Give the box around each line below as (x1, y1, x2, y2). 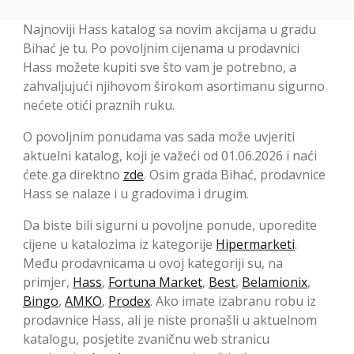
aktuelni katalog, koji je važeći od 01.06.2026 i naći (23, 147, 317, 165)
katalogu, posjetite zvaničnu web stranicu (23, 330, 269, 348)
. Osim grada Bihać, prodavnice (144, 166, 326, 184)
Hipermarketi (216, 235, 295, 254)
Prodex (108, 292, 150, 311)
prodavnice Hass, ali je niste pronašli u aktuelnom (23, 311, 317, 330)
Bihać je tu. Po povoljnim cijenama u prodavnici (23, 40, 299, 58)
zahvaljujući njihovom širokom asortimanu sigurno (23, 77, 325, 96)
